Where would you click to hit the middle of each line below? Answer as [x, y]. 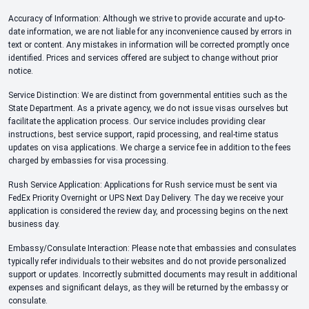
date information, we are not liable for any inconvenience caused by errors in [150, 32]
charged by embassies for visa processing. [88, 161]
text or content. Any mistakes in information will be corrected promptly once [149, 45]
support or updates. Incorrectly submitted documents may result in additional [153, 275]
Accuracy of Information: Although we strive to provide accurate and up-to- [147, 19]
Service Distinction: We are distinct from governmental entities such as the [148, 95]
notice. [21, 71]
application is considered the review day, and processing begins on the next [148, 211]
